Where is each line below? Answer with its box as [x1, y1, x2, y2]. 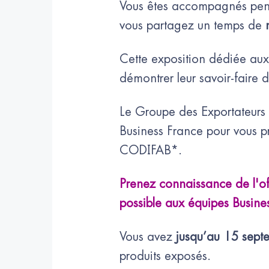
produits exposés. [119, 249, 211, 262]
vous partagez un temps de [119, 19, 265, 32]
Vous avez [119, 230, 176, 243]
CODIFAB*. [119, 144, 182, 157]
